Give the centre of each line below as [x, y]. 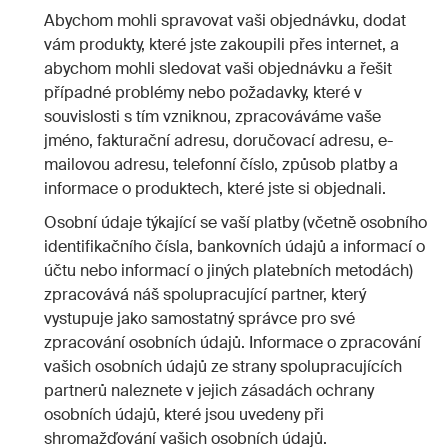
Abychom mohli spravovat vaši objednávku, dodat [225, 20]
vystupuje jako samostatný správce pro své [199, 319]
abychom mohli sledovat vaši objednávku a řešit [218, 68]
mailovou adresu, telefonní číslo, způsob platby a [221, 164]
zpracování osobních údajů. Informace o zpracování [232, 343]
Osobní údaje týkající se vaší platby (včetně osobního [235, 223]
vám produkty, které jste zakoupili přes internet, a [221, 44]
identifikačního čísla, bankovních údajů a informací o [234, 247]
